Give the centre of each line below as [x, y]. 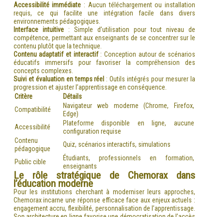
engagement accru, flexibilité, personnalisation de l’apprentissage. [104, 208]
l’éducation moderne [53, 183]
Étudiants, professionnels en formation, [128, 158]
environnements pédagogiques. [57, 21]
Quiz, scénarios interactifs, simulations [116, 144]
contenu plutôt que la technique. [57, 46]
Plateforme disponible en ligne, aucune [128, 123]
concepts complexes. [43, 70]
